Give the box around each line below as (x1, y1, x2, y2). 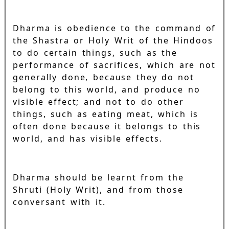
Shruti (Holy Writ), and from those (13, 184, 184, 196)
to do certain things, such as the (13, 47, 177, 59)
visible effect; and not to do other (13, 96, 184, 108)
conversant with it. (13, 196, 106, 208)
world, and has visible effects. (13, 133, 163, 145)
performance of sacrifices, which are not (13, 59, 216, 71)
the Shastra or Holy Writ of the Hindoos (13, 35, 213, 47)
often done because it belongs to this (13, 121, 201, 132)
